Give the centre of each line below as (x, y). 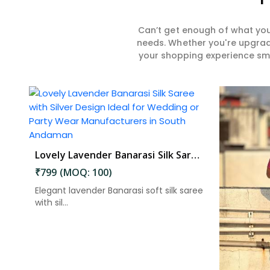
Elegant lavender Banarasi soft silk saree (119, 190)
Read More (134, 216)
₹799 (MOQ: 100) (74, 172)
